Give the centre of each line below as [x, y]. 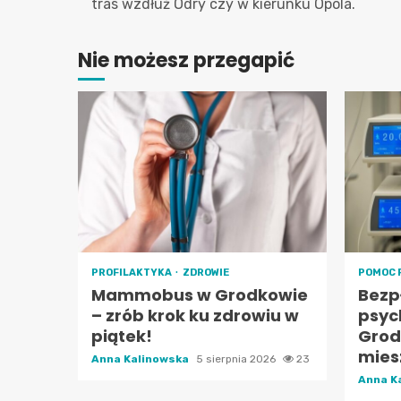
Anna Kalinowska [141, 359]
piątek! [122, 336]
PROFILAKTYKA [132, 273]
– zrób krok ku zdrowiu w [195, 316]
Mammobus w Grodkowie [200, 295]
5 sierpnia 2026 [237, 359]
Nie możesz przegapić [186, 60]
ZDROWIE [206, 273]
